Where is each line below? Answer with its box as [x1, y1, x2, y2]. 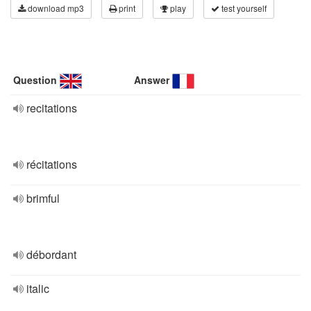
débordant [26, 246, 76, 262]
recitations [26, 100, 77, 116]
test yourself [219, 2, 267, 14]
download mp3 [26, 2, 84, 14]
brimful [26, 190, 60, 206]
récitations [26, 156, 77, 172]
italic [26, 280, 49, 296]
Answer [134, 73, 170, 87]
